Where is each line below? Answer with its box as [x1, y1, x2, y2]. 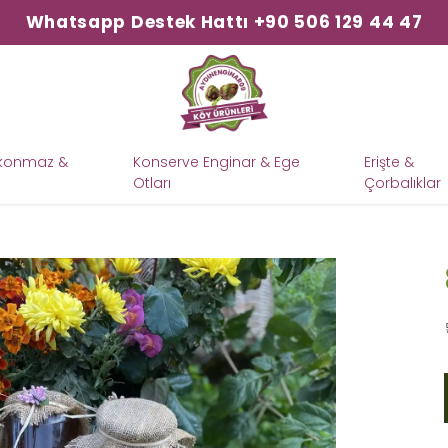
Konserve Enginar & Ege [133, 152, 301, 173]
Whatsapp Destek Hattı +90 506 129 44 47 [25, 10, 423, 34]
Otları [133, 173, 172, 194]
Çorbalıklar [363, 173, 441, 194]
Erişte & [363, 152, 414, 173]
